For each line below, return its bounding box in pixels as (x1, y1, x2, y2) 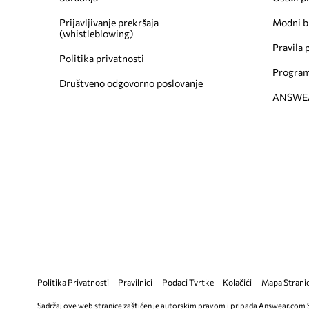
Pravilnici (118, 277, 153, 287)
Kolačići (223, 277, 252, 287)
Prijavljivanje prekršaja (59, 16, 159, 28)
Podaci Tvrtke (161, 277, 214, 287)
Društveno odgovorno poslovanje (59, 77, 203, 89)
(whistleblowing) (59, 27, 133, 39)
